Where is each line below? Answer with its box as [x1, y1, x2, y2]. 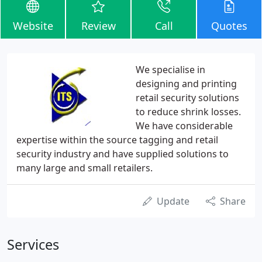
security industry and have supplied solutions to [16, 147, 229, 160]
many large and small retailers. [16, 161, 153, 174]
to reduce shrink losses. [136, 105, 241, 118]
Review [81, 19, 116, 33]
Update [157, 195, 189, 208]
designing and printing [136, 77, 237, 90]
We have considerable [136, 119, 233, 132]
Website [12, 19, 53, 33]
